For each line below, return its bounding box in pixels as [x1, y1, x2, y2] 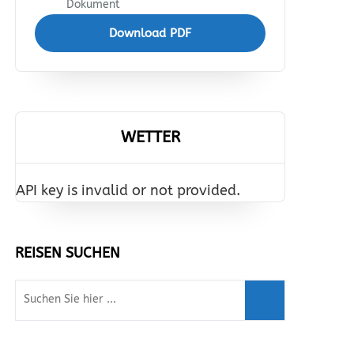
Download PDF [109, 26, 191, 40]
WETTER [120, 128, 180, 146]
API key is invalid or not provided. [16, 182, 240, 199]
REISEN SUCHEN [15, 244, 120, 262]
